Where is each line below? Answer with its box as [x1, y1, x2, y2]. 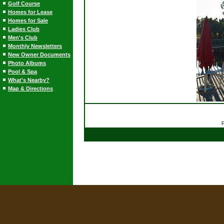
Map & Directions [8, 85, 53, 91]
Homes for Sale [8, 17, 48, 23]
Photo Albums [8, 60, 46, 66]
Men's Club [8, 34, 37, 40]
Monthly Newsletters [8, 43, 62, 49]
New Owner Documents [8, 51, 70, 57]
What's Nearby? [8, 77, 49, 83]
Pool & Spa [8, 68, 37, 74]
